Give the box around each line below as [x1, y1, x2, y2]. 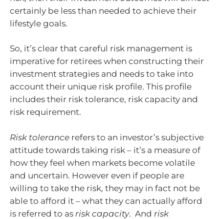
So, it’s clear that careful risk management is [10, 44, 192, 54]
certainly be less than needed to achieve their [10, 5, 197, 16]
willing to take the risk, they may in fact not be [10, 183, 200, 193]
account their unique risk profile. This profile [10, 82, 192, 92]
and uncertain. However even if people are [10, 170, 184, 180]
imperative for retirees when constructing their [10, 56, 204, 66]
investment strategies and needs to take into [10, 69, 194, 79]
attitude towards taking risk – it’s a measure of [10, 145, 200, 155]
